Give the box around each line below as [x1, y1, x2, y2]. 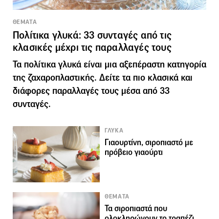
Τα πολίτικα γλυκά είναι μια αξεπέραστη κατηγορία [13, 58, 206, 70]
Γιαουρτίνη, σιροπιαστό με [105, 137, 194, 148]
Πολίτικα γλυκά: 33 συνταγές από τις [13, 28, 172, 42]
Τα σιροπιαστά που [105, 203, 168, 214]
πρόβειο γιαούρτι [105, 147, 163, 157]
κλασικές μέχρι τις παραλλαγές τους [13, 41, 172, 54]
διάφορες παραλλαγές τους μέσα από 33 [13, 85, 170, 96]
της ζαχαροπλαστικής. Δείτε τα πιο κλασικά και [13, 71, 193, 83]
